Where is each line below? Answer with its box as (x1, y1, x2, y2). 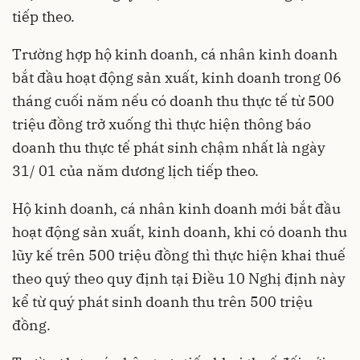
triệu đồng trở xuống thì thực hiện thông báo (12, 115, 311, 134)
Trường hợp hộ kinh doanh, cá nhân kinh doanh (12, 45, 337, 64)
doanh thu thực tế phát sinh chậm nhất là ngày (12, 138, 325, 157)
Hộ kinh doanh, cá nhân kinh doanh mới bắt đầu (12, 199, 341, 219)
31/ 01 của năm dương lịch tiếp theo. (12, 162, 259, 181)
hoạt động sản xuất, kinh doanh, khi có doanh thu (12, 223, 347, 242)
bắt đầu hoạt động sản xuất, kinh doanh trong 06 (12, 68, 342, 88)
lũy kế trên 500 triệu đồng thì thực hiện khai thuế (12, 246, 346, 265)
